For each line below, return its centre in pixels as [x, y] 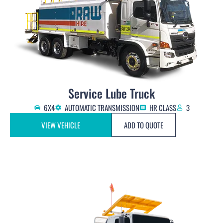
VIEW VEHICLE [61, 125]
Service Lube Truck [111, 93]
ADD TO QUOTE [144, 125]
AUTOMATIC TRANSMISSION [102, 108]
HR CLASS [163, 108]
